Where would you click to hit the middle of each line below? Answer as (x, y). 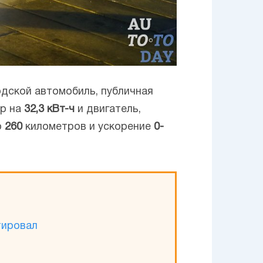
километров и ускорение (88, 127)
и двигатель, (108, 109)
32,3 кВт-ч (49, 109)
